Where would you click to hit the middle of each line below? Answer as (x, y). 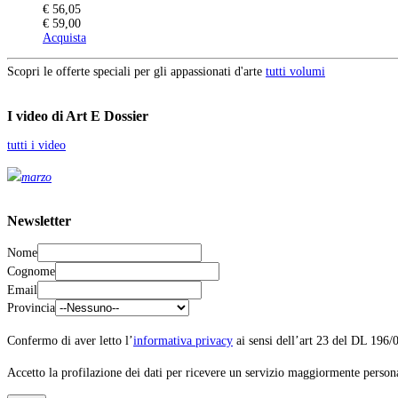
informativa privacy (183, 340)
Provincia (31, 307)
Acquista (64, 37)
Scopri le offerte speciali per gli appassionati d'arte (135, 72)
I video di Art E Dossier (78, 115)
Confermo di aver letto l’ (70, 340)
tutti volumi (295, 72)
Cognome (31, 271)
